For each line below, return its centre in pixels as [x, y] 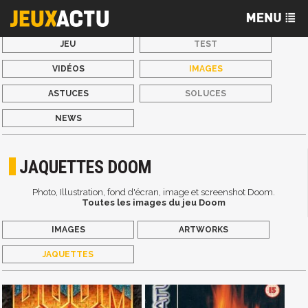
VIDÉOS [68, 69]
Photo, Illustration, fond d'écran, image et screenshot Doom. [154, 192]
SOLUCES [206, 93]
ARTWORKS [204, 229]
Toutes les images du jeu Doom [154, 203]
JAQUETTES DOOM [86, 167]
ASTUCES [68, 93]
